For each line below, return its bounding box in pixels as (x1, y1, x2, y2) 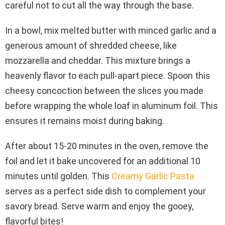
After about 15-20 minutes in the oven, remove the (5, 140, 208, 151)
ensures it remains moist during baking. (5, 115, 164, 126)
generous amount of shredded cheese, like (5, 40, 177, 51)
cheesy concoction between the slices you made (5, 85, 203, 96)
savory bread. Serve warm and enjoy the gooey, (5, 200, 193, 211)
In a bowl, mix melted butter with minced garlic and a (5, 25, 216, 36)
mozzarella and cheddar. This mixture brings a (5, 55, 190, 66)
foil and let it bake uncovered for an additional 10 (5, 155, 200, 166)
